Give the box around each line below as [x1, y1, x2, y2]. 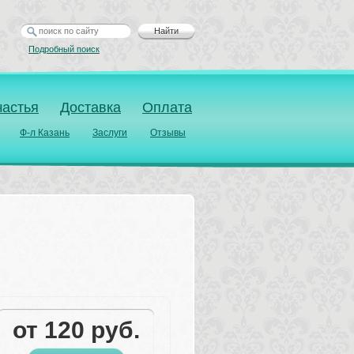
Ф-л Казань [20, 127, 70, 138]
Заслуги [92, 127, 127, 138]
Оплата [142, 99, 192, 115]
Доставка [60, 99, 121, 115]
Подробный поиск [28, 44, 100, 54]
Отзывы [150, 127, 186, 138]
